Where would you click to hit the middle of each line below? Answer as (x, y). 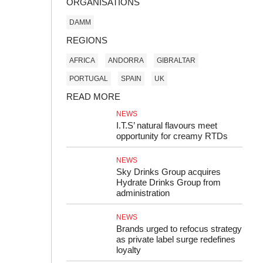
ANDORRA (126, 60)
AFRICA (82, 60)
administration (143, 193)
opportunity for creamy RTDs (172, 136)
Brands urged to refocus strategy (179, 229)
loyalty (129, 250)
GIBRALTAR (176, 60)
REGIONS (87, 40)
